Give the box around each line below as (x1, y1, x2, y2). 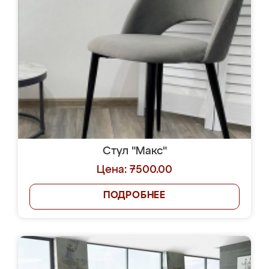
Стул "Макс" (102, 146, 167, 157)
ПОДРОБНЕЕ (103, 191, 166, 201)
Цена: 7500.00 (97, 165, 172, 175)
